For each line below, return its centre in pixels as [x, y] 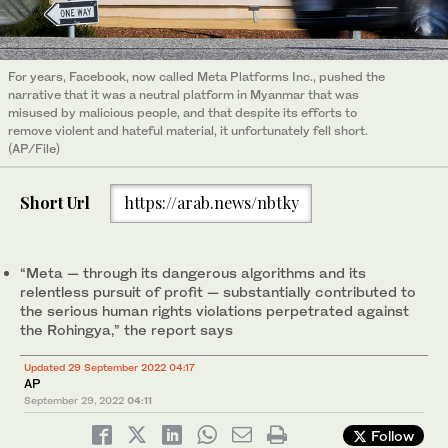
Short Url [55, 203]
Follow [390, 435]
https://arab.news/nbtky [211, 203]
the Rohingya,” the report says [126, 329]
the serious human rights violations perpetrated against [214, 310]
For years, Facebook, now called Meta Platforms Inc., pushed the [196, 76]
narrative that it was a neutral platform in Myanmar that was [183, 94]
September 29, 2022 [74, 399]
